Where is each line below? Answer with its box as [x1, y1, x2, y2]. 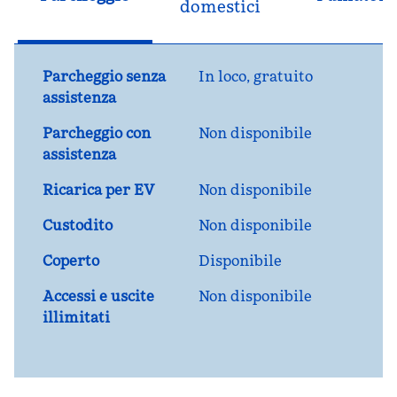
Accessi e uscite [43, 287, 154, 305]
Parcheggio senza [43, 67, 166, 85]
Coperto [43, 252, 99, 269]
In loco [198, 67, 246, 85]
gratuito [253, 67, 313, 85]
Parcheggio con [43, 124, 151, 142]
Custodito [43, 216, 113, 234]
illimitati [43, 308, 110, 326]
